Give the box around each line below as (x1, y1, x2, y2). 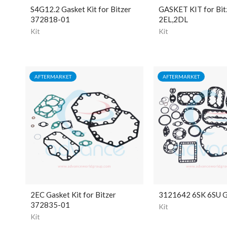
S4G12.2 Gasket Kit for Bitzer (30, 5, 131, 14)
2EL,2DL (158, 15, 188, 24)
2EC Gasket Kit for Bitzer (30, 190, 116, 200)
